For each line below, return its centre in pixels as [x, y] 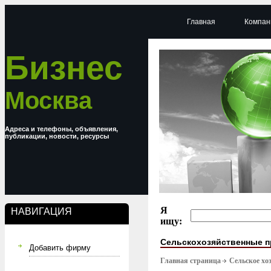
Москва [48, 100]
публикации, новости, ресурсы [57, 136]
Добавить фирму [60, 248]
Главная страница [191, 261]
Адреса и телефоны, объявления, [61, 129]
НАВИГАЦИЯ [41, 211]
